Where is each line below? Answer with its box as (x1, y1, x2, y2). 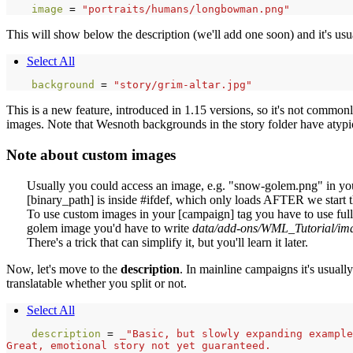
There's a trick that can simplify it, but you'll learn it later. (26, 235, 308, 249)
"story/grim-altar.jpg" (113, 79, 252, 91)
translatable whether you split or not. (6, 276, 187, 290)
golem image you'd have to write (26, 221, 192, 235)
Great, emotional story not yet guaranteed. (6, 339, 271, 351)
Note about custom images (6, 146, 176, 163)
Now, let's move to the (6, 262, 121, 276)
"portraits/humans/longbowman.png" (82, 3, 290, 16)
